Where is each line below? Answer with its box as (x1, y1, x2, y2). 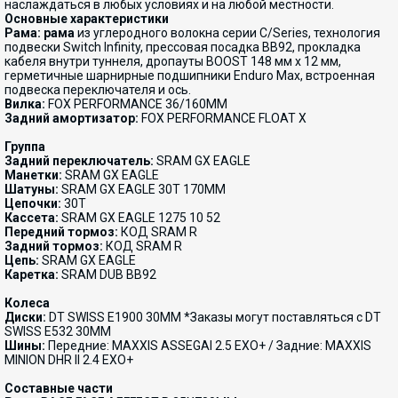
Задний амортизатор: (4, 111, 139, 125)
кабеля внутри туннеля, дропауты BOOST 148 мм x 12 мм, (4, 54, 341, 68)
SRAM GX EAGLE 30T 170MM (59, 182, 226, 196)
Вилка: (4, 97, 45, 111)
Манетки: (4, 168, 62, 182)
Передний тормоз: (4, 225, 118, 239)
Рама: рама (4, 26, 75, 40)
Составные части (4, 381, 113, 395)
